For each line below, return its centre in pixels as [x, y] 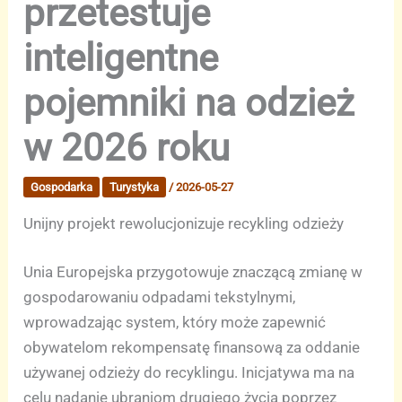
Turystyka [135, 188]
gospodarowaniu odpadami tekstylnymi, [160, 297]
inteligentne [121, 58]
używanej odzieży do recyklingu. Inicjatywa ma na [189, 372]
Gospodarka [62, 188]
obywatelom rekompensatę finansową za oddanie [192, 347]
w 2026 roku [127, 148]
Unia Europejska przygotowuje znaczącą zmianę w [193, 271]
